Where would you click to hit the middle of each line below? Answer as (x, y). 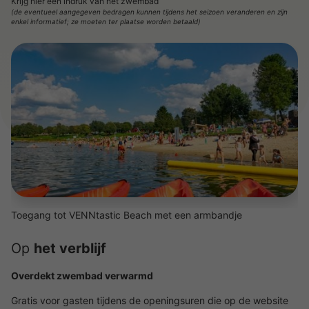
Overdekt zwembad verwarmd (82, 276)
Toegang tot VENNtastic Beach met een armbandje (127, 215)
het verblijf (70, 248)
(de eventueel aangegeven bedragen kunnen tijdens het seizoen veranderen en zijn (149, 12)
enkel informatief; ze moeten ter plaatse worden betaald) (106, 21)
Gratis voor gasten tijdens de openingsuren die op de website (150, 300)
